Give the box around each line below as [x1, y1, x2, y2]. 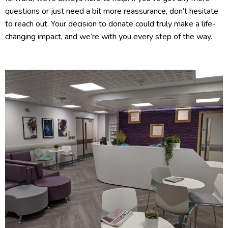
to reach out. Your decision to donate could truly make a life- [5, 18, 216, 30]
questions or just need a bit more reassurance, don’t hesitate [5, 6, 218, 17]
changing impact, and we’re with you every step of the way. [5, 31, 216, 42]
